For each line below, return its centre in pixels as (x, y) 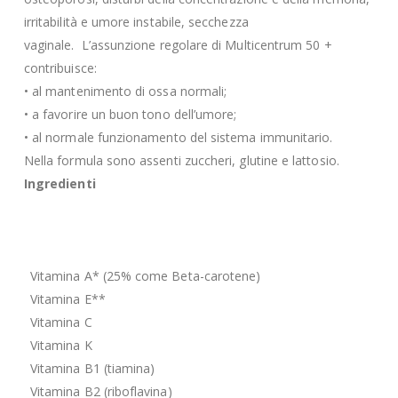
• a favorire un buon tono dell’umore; (130, 114)
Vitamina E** (68, 298)
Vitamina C (61, 322)
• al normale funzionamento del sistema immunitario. (178, 137)
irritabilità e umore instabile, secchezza (136, 21)
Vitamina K (61, 345)
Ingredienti (60, 183)
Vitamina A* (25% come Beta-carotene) (145, 275)
